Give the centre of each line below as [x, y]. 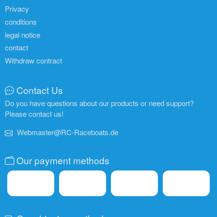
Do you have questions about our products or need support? [99, 103]
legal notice [23, 34]
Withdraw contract [33, 61]
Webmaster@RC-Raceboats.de [68, 132]
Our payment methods [63, 160]
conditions [21, 22]
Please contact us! [34, 113]
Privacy [17, 9]
